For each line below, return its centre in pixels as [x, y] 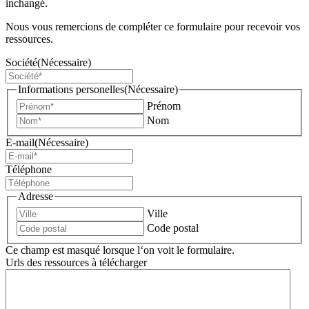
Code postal [173, 228]
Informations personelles [71, 89]
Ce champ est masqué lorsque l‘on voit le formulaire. [120, 250]
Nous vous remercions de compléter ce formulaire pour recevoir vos [153, 26]
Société [21, 62]
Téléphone [29, 170]
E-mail [20, 143]
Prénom [164, 106]
